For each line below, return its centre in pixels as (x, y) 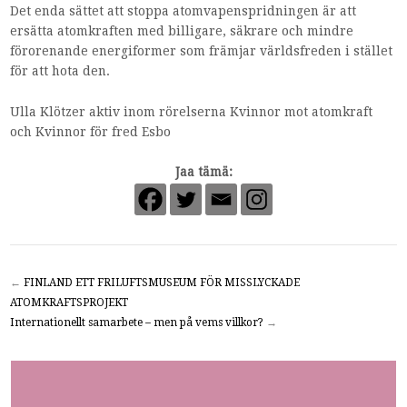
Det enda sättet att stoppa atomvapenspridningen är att (184, 11)
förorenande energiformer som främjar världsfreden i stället (202, 51)
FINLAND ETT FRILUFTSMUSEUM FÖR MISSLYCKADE (162, 283)
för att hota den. (60, 71)
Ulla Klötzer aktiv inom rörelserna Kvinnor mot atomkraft (192, 111)
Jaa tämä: (203, 172)
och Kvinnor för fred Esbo (91, 131)
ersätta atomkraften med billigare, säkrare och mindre (182, 31)
